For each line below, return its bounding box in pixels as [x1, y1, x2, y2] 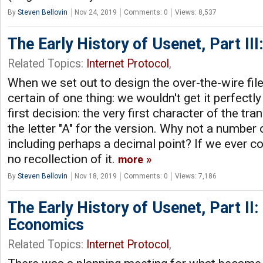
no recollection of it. [8, 151, 118, 166]
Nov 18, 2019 [75, 171, 117, 180]
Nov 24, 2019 [75, 8, 117, 16]
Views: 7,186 [175, 171, 217, 180]
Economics [8, 215, 84, 234]
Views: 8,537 [175, 8, 217, 16]
